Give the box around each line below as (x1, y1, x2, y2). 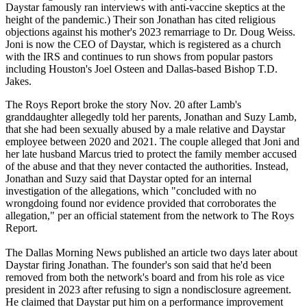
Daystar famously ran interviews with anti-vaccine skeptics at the (5, 1, 285, 14)
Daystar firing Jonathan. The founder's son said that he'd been (5, 259, 271, 271)
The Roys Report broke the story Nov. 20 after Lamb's (5, 99, 241, 111)
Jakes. (5, 75, 32, 88)
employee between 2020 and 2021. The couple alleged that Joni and (5, 136, 299, 148)
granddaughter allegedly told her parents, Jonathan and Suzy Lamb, (5, 111, 297, 123)
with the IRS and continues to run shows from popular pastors (5, 51, 273, 63)
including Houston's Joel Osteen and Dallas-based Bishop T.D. (5, 63, 278, 75)
